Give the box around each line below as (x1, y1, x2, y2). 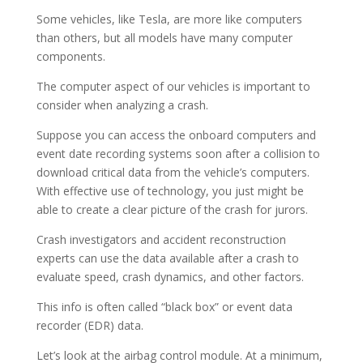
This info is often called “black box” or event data (36, 299, 293, 314)
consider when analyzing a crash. (36, 97, 208, 113)
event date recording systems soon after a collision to (36, 146, 320, 161)
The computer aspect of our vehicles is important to (36, 79, 310, 94)
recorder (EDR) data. (36, 318, 143, 333)
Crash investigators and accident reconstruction (36, 232, 286, 247)
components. (36, 49, 105, 64)
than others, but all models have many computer (36, 30, 293, 45)
